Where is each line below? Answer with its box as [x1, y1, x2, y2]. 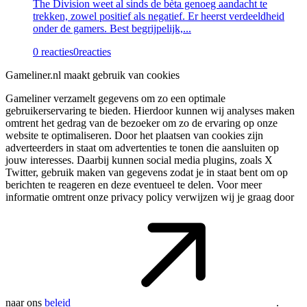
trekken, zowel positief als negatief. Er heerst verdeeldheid [33, 10, 284, 22]
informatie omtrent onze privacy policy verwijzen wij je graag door [5, 191, 294, 203]
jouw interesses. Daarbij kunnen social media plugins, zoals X [5, 153, 273, 166]
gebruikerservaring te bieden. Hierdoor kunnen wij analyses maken [5, 104, 295, 116]
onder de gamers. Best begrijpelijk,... [33, 22, 191, 34]
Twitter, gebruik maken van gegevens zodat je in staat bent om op [5, 166, 288, 178]
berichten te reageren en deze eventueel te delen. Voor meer [5, 178, 262, 191]
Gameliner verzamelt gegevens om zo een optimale [5, 92, 225, 104]
